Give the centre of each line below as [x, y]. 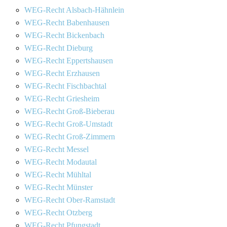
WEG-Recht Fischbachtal [65, 86]
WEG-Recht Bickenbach [64, 35]
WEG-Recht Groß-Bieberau [69, 111]
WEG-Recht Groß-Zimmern [70, 136]
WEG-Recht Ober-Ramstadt [70, 200]
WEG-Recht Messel [56, 149]
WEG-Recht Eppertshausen [69, 60]
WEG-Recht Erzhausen [62, 73]
